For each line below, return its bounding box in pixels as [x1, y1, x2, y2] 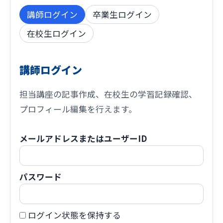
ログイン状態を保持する [26, 209, 121, 221]
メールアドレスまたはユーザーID [19, 132, 147, 144]
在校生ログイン [27, 27, 87, 40]
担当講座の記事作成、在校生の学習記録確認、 [19, 88, 198, 100]
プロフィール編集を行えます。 [19, 103, 137, 115]
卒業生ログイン [93, 8, 152, 21]
